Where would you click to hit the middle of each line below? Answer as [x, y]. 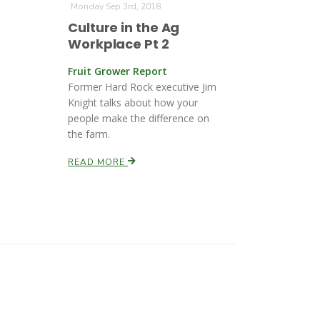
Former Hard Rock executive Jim [142, 87]
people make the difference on [139, 118]
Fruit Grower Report [117, 71]
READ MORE [98, 162]
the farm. [89, 134]
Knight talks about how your [133, 102]
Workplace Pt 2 [119, 44]
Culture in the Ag [124, 27]
